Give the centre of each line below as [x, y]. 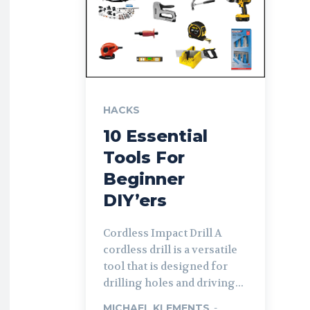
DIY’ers [135, 200]
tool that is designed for [165, 266]
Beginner [144, 179]
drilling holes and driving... [173, 283]
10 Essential [155, 136]
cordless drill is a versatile [170, 249]
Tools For [144, 157]
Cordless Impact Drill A [159, 233]
